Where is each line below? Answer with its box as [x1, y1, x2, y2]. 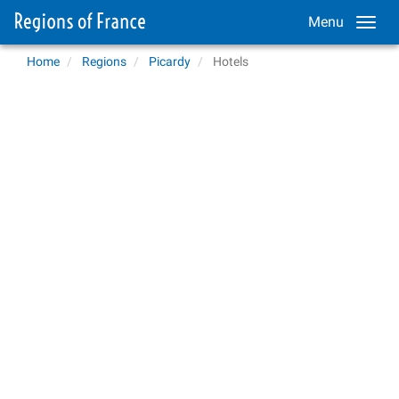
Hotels [213, 54, 248, 69]
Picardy [149, 54, 191, 69]
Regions [82, 54, 126, 69]
